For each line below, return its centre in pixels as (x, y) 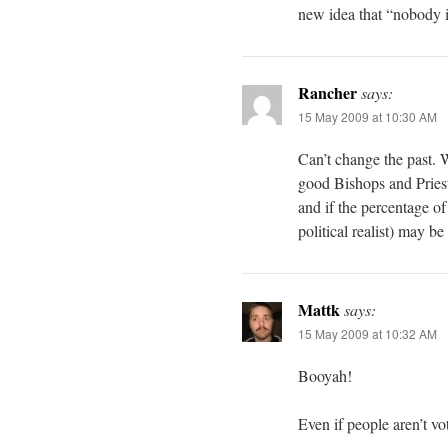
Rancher (327, 92)
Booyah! (325, 375)
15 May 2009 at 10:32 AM (367, 333)
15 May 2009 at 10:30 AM (367, 116)
